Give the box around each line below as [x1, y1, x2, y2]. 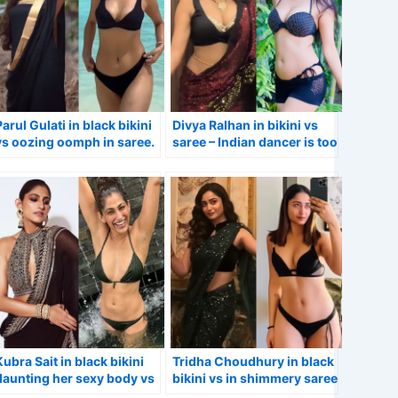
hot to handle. [172, 151, 256, 166]
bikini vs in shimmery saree [172, 370, 338, 386]
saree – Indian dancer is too [172, 134, 338, 149]
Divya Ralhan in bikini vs [172, 117, 318, 132]
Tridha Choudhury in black [172, 354, 334, 370]
